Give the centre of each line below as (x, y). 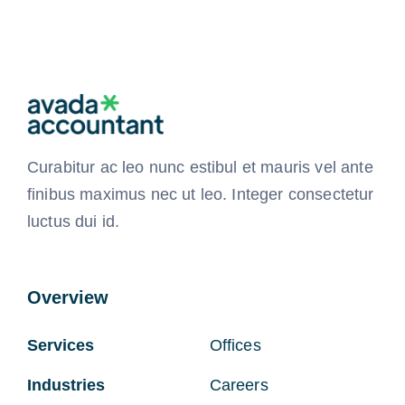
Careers (239, 385)
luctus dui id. (73, 221)
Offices (235, 345)
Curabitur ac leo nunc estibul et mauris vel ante (200, 167)
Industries (66, 385)
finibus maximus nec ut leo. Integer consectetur (200, 194)
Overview (67, 297)
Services (60, 345)
